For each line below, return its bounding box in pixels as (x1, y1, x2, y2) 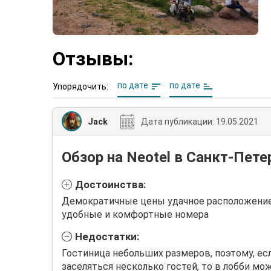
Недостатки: (75, 230, 139, 243)
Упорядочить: (53, 82, 108, 92)
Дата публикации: (141, 116, 214, 126)
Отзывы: (53, 47, 133, 71)
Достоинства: (75, 178, 146, 191)
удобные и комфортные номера (62, 208, 209, 220)
